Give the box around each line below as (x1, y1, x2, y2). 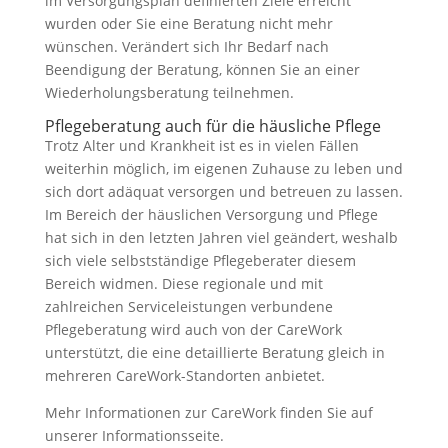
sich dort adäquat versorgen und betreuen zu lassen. (44, 182, 403, 201)
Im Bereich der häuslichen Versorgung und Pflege (44, 205, 378, 224)
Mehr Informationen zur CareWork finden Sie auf (44, 403, 373, 422)
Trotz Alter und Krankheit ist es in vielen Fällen (44, 136, 359, 155)
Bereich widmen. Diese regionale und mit (44, 274, 323, 293)
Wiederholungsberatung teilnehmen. (44, 83, 294, 102)
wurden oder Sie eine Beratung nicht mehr (44, 14, 333, 33)
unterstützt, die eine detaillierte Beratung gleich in (44, 343, 385, 362)
